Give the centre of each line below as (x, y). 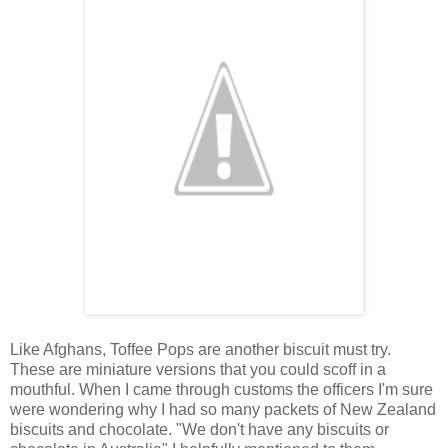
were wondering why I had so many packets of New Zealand (223, 409)
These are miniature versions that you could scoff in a (198, 369)
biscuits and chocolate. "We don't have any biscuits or (199, 429)
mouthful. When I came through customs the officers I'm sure (221, 389)
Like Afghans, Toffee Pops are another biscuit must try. (200, 349)
